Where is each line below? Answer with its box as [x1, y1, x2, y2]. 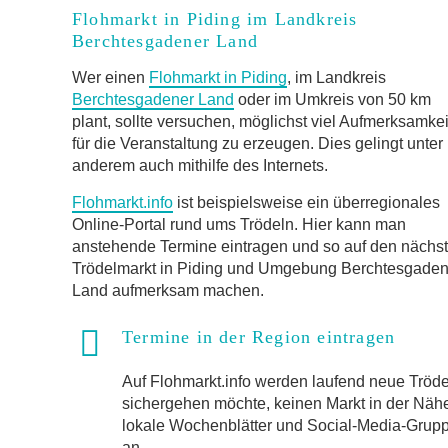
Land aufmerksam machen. [72, 282, 264, 299]
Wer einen [72, 69, 149, 86]
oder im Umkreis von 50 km [234, 91, 431, 108]
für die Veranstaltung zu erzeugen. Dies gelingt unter [72, 135, 443, 152]
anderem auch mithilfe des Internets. [72, 157, 328, 174]
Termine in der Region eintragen [122, 327, 396, 347]
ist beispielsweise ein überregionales [173, 194, 440, 211]
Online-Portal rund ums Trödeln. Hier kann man [72, 216, 406, 233]
